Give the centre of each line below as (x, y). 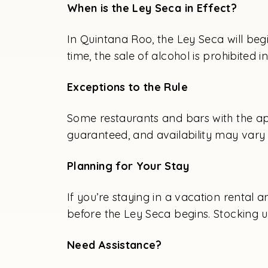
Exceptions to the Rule (127, 87)
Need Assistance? (115, 245)
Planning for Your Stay (128, 166)
